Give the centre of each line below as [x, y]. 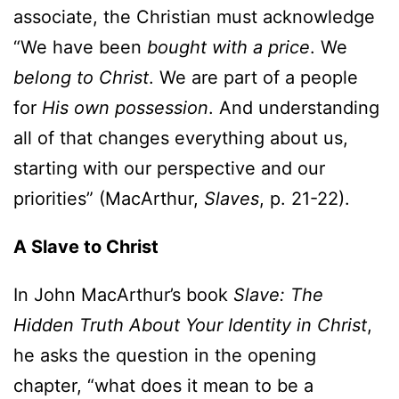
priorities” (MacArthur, [109, 199]
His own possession [125, 108]
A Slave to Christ [86, 247]
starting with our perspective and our [169, 169]
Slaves [232, 199]
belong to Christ [81, 78]
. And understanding [294, 108]
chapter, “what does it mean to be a [163, 386]
